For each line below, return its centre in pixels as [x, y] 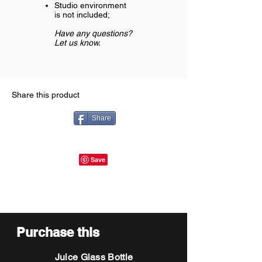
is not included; [82, 15]
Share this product [46, 95]
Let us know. [77, 43]
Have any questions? [93, 33]
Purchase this [58, 232]
